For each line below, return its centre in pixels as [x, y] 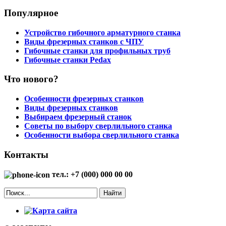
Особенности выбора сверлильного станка [102, 135]
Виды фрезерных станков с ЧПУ [84, 41]
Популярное [31, 13]
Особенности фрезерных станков [84, 99]
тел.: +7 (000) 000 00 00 [91, 174]
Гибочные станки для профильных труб [97, 50]
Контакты [26, 154]
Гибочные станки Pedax [68, 60]
